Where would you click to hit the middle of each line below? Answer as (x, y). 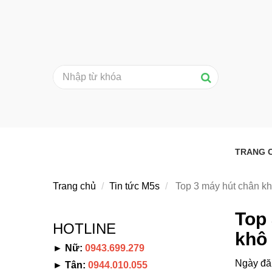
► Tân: (70, 265)
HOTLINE (84, 228)
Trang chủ (74, 186)
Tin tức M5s (134, 186)
